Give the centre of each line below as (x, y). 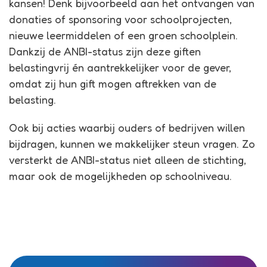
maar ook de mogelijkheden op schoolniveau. (120, 176)
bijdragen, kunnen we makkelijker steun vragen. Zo (132, 144)
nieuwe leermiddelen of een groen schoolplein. (123, 35)
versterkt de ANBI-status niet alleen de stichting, (128, 160)
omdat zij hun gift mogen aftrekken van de (113, 84)
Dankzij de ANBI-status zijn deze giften (105, 52)
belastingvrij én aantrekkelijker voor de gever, (120, 68)
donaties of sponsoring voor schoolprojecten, (120, 19)
